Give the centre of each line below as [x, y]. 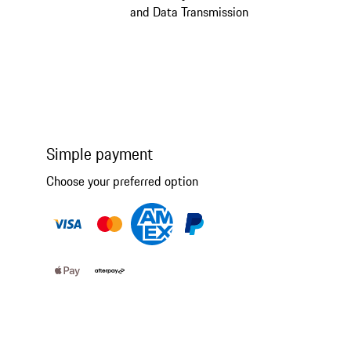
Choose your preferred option [122, 181]
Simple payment [99, 154]
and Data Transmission [190, 12]
